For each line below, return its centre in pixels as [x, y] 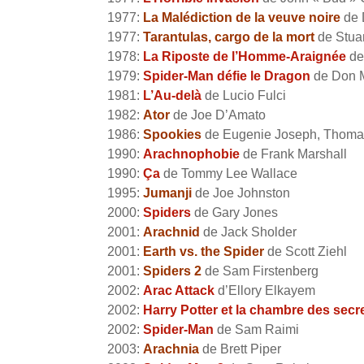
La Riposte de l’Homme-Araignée [245, 57]
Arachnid [171, 232]
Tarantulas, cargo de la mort [230, 37]
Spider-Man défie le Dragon [227, 76]
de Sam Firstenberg [260, 271]
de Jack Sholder [248, 232]
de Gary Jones [234, 213]
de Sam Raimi [256, 330]
